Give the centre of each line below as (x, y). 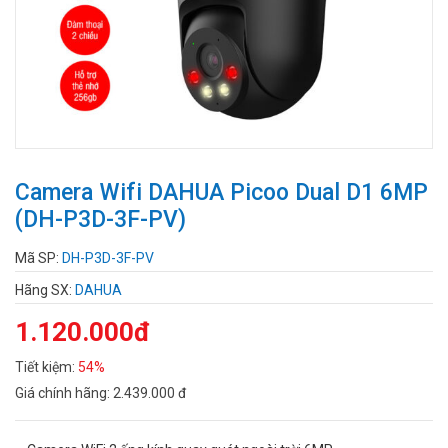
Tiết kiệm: (46, 366)
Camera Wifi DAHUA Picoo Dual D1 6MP (221, 192)
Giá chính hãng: (64, 392)
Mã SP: (38, 257)
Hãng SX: (45, 289)
